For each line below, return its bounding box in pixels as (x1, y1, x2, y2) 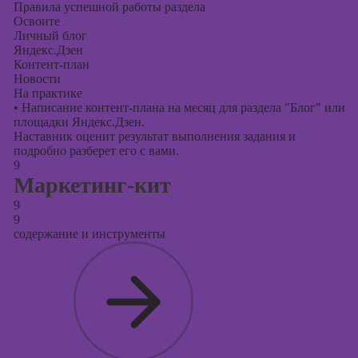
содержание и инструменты (13, 227, 165, 241)
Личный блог (13, 29, 87, 42)
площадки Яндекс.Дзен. (13, 115, 145, 129)
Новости (13, 72, 61, 86)
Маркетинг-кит (13, 173, 171, 197)
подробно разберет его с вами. (13, 144, 179, 157)
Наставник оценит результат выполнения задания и (13, 129, 296, 143)
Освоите (13, 14, 60, 28)
